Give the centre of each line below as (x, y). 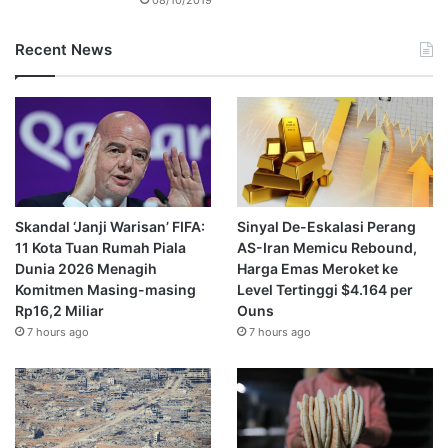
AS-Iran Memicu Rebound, (326, 248)
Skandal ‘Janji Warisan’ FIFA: (110, 227)
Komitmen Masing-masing (105, 290)
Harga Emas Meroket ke (317, 269)
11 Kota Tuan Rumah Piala (100, 248)
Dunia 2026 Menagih (86, 269)
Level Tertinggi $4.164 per (324, 290)
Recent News (63, 49)
